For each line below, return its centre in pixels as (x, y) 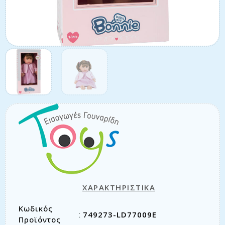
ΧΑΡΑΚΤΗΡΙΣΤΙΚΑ (119, 188)
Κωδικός (36, 209)
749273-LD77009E (120, 215)
